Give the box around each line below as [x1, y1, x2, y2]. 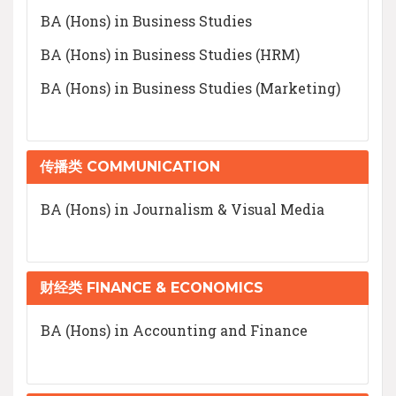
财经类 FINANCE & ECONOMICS [40, 279, 263, 297]
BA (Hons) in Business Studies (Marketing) [41, 78, 340, 97]
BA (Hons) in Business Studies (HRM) [41, 44, 300, 64]
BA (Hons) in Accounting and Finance [41, 321, 308, 340]
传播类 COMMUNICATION [40, 158, 220, 176]
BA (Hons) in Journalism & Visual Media [41, 200, 324, 219]
